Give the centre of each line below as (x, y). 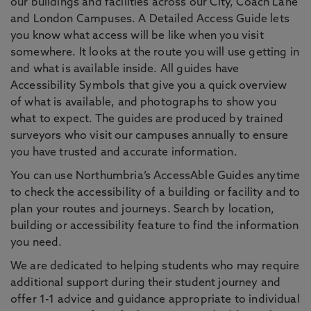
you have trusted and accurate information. (124, 153)
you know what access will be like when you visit (137, 36)
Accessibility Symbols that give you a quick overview (149, 86)
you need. (38, 243)
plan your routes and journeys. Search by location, (143, 210)
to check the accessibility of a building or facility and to (155, 193)
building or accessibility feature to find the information (155, 226)
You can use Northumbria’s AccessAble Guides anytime (155, 176)
